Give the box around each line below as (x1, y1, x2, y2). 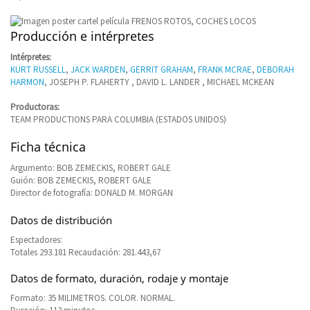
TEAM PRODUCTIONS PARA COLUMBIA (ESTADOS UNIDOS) (10, 113, 226, 125)
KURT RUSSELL (10, 63, 66, 75)
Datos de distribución (10, 212, 112, 227)
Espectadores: (10, 233, 62, 246)
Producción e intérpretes (10, 27, 154, 44)
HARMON (10, 75, 44, 88)
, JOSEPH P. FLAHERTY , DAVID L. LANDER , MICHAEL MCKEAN (44, 75, 274, 88)
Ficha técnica (10, 138, 86, 155)
